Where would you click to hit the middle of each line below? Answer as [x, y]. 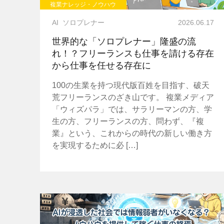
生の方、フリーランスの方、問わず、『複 [128, 121]
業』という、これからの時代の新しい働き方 [132, 133]
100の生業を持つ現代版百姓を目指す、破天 [130, 85]
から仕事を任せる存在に [101, 66]
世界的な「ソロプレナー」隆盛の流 [124, 42]
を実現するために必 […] [95, 145]
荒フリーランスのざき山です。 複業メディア [133, 97]
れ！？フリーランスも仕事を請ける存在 [133, 54]
